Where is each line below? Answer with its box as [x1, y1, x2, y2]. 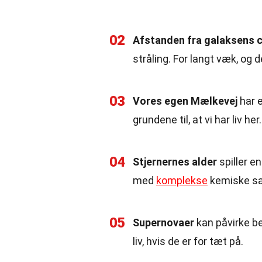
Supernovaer [133, 216, 194, 229]
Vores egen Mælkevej [133, 95, 237, 107]
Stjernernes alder [133, 156, 217, 168]
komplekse [156, 174, 208, 187]
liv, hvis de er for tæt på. [133, 235, 243, 247]
